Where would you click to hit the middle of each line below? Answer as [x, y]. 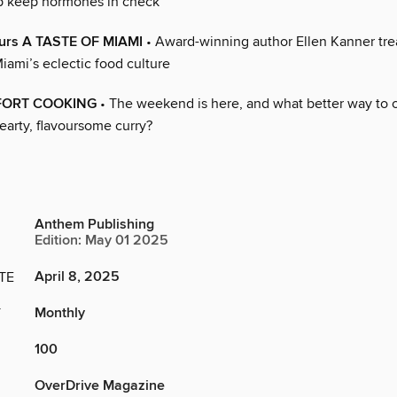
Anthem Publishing [94, 225]
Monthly [60, 314]
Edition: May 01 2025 [101, 241]
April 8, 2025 [77, 277]
